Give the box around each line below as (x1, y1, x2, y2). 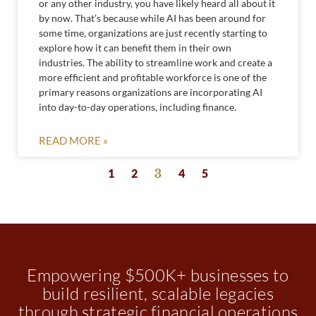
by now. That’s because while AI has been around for (39, 11, 266, 24)
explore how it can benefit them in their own (39, 41, 231, 54)
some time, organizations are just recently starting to (39, 26, 267, 39)
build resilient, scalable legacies (42, 282, 274, 304)
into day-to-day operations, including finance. (39, 100, 236, 113)
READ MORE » (39, 133, 108, 147)
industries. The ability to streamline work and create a (39, 56, 272, 68)
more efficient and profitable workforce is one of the (39, 71, 267, 83)
